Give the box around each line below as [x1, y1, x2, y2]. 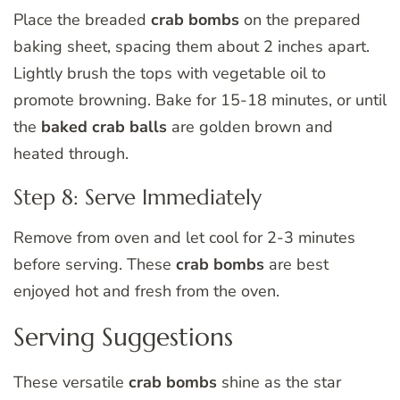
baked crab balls [41, 116, 167, 138]
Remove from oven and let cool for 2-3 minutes [13, 227, 355, 249]
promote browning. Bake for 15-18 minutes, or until [13, 89, 387, 112]
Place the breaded [13, 9, 151, 31]
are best [264, 254, 329, 276]
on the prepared [239, 9, 361, 31]
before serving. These [13, 254, 176, 276]
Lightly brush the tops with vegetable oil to [13, 62, 326, 85]
